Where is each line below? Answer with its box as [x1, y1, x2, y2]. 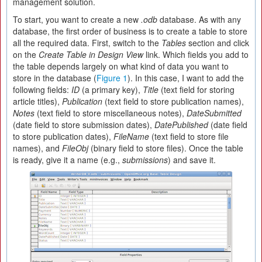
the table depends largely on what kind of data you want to [13, 60, 229, 72]
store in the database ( [13, 72, 96, 84]
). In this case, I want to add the [127, 72, 244, 84]
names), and [13, 142, 62, 154]
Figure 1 [96, 72, 127, 84]
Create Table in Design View [39, 49, 143, 60]
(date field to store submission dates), [13, 119, 154, 130]
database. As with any [157, 13, 241, 25]
